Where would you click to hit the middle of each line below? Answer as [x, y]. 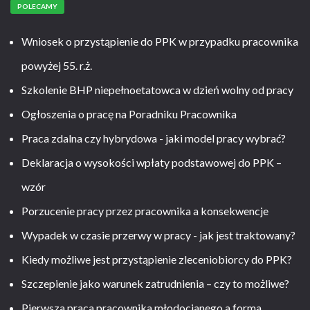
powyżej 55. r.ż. [57, 65]
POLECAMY [37, 6]
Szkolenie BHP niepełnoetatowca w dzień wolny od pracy [157, 90]
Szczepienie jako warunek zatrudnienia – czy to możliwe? [155, 283]
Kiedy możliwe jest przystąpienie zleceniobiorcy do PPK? [157, 259]
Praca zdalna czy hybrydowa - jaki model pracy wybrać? [154, 138]
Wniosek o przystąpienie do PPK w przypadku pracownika [160, 41]
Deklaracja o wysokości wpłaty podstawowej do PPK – [152, 162]
